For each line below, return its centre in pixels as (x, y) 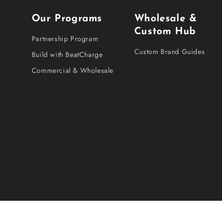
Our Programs (67, 19)
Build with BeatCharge (67, 55)
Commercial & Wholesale (73, 70)
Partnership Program (65, 39)
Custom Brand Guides (169, 52)
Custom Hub (165, 32)
